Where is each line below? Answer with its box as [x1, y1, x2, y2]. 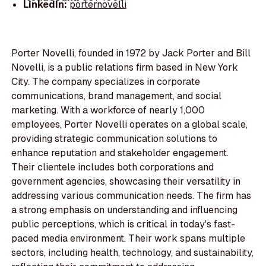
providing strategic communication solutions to [11, 132, 218, 145]
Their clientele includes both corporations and [11, 161, 214, 174]
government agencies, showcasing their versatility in [11, 175, 241, 188]
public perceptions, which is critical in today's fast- [11, 218, 236, 231]
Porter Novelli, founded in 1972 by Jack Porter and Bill [11, 47, 251, 60]
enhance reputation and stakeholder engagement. [11, 147, 229, 160]
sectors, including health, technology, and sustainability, [11, 246, 254, 259]
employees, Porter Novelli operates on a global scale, [11, 118, 248, 131]
